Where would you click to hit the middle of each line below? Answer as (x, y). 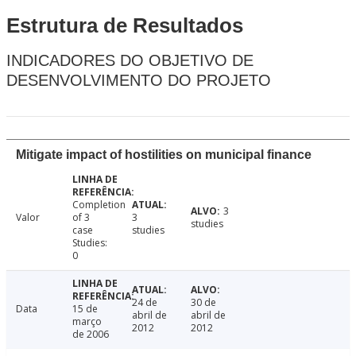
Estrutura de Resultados (125, 26)
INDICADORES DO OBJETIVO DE (130, 61)
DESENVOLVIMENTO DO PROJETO (139, 81)
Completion (99, 205)
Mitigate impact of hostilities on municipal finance (164, 155)
